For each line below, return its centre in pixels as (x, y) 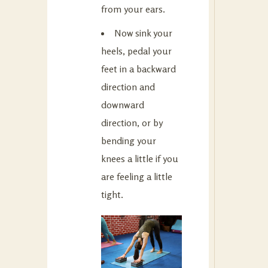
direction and (128, 86)
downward (123, 104)
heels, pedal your (136, 51)
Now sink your (143, 33)
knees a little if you (140, 158)
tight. (112, 194)
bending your (129, 140)
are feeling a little (137, 176)
